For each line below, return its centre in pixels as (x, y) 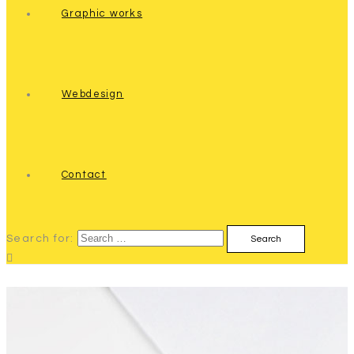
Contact (84, 175)
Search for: (40, 239)
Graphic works (102, 13)
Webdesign (93, 94)
